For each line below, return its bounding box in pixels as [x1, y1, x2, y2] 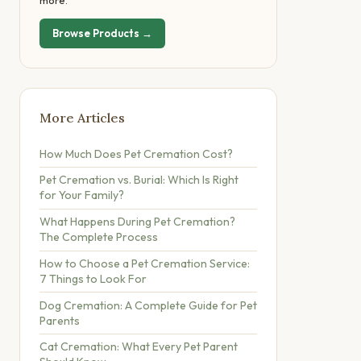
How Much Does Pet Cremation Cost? [39, 146, 233, 161]
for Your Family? [39, 188, 124, 203]
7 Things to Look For [39, 271, 147, 286]
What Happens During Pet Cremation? [39, 214, 235, 230]
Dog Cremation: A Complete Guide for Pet [39, 297, 257, 313]
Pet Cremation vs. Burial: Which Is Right [39, 172, 239, 188]
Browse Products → [52, 27, 152, 40]
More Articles [39, 110, 125, 127]
